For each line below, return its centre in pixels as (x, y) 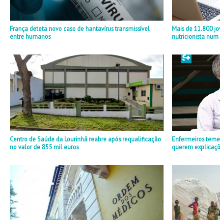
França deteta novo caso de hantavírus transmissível (80, 29)
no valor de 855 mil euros (44, 147)
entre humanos (30, 37)
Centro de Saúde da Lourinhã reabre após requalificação (85, 139)
